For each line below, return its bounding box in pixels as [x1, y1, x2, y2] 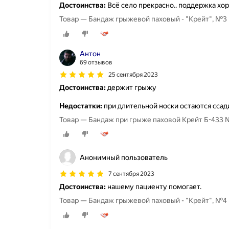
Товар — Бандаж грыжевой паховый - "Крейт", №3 [59, 15, 227, 24]
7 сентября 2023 [108, 170, 154, 178]
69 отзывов [80, 58, 112, 66]
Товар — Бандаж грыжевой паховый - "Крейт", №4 [59, 196, 227, 205]
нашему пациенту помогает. [106, 182, 201, 191]
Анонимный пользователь [80, 153, 168, 162]
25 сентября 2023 [108, 71, 158, 78]
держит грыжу [106, 83, 156, 91]
